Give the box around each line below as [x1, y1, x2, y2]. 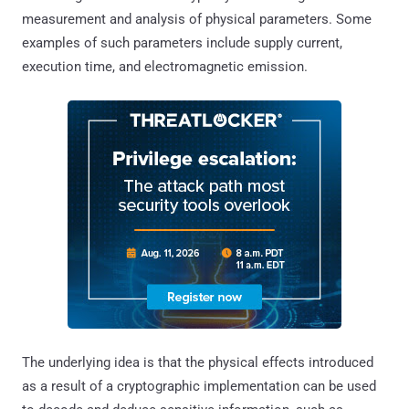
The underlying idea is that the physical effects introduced [22, 353, 373, 371]
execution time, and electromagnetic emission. [22, 58, 308, 75]
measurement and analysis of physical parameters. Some [22, 10, 372, 27]
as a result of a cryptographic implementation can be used [22, 377, 376, 394]
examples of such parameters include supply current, [22, 34, 342, 51]
